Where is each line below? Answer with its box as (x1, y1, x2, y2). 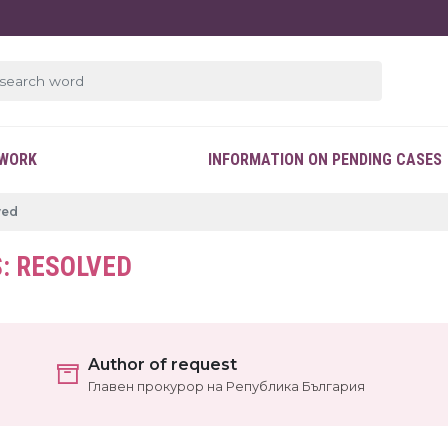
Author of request (87, 355, 237, 374)
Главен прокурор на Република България (87, 379, 365, 394)
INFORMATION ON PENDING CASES (207, 150, 442, 169)
